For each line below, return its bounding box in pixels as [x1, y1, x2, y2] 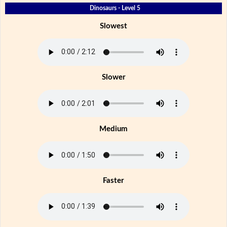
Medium [99, 125, 128, 133]
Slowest [100, 22, 127, 30]
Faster [103, 176, 124, 184]
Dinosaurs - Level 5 [90, 5, 141, 11]
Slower [101, 73, 126, 82]
